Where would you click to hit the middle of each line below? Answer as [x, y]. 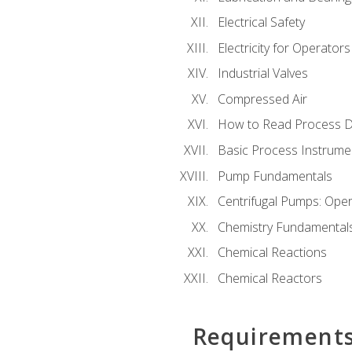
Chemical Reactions [272, 253]
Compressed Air [262, 99]
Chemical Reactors [269, 278]
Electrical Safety [261, 22]
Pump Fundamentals [275, 176]
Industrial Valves [262, 73]
